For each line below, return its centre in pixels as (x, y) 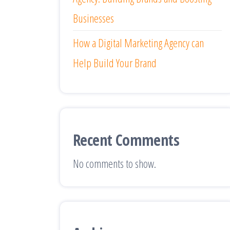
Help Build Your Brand (115, 62)
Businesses (93, 18)
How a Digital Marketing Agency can (138, 42)
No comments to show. (114, 163)
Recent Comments (126, 140)
